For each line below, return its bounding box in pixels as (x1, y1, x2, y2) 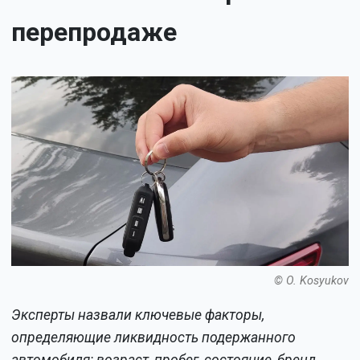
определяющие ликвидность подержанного (11, 329, 297, 346)
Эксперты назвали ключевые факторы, (11, 307, 265, 324)
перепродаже (11, 16, 178, 47)
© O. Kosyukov (273, 273, 349, 288)
